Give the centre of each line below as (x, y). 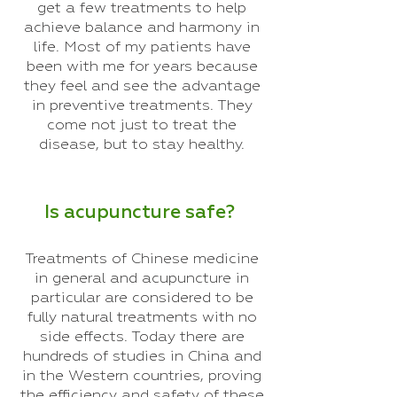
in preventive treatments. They (142, 106)
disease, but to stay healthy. (142, 145)
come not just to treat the (142, 125)
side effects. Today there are (142, 337)
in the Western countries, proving (142, 376)
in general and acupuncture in (142, 279)
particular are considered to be (142, 298)
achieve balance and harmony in (142, 28)
